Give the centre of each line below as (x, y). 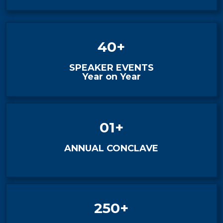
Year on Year (111, 77)
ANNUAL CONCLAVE (111, 148)
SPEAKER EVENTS (111, 68)
